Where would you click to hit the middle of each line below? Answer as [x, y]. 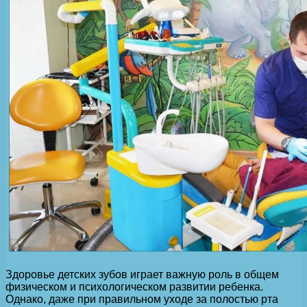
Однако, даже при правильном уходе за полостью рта [142, 299]
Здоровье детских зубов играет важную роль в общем [142, 275]
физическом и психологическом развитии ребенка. [134, 287]
